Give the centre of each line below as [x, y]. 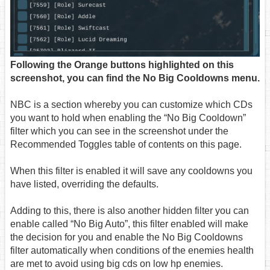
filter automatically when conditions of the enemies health [132, 250]
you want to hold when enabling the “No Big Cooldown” [128, 118]
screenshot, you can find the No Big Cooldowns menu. [135, 78]
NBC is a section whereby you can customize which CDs [131, 104]
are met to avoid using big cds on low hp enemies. [117, 263]
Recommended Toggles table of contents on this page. [126, 144]
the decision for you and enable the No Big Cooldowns [127, 237]
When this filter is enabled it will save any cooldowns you [131, 171]
